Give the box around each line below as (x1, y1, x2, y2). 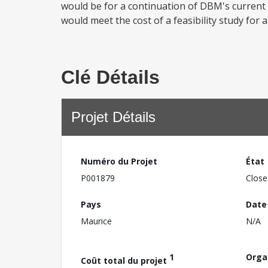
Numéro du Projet (81, 156, 157, 167)
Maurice (81, 215, 112, 227)
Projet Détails (71, 109, 156, 125)
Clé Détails (61, 66, 160, 88)
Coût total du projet (81, 254, 169, 266)
